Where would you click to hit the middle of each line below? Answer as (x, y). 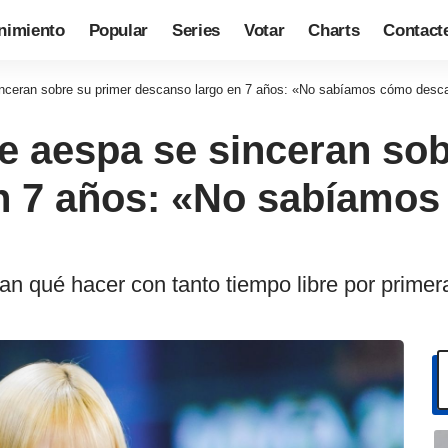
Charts (334, 30)
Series (196, 30)
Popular (118, 30)
